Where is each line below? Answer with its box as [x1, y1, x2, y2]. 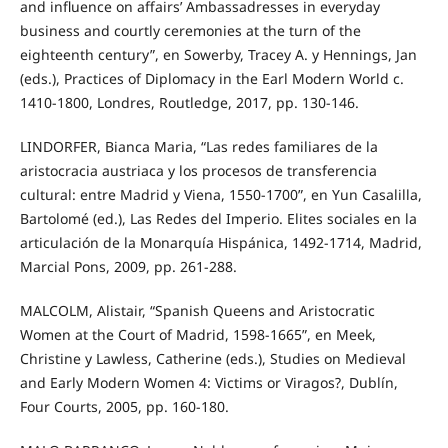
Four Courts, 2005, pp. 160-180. [19, 396, 229, 416]
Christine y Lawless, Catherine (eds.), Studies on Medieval [19, 348, 406, 368]
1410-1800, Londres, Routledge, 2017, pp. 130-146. [19, 92, 359, 112]
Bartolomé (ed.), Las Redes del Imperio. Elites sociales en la [19, 208, 417, 228]
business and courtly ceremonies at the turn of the [19, 20, 361, 40]
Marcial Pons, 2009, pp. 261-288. [19, 256, 237, 276]
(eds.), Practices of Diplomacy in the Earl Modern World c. [19, 68, 404, 88]
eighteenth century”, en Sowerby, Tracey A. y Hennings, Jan [19, 44, 417, 64]
